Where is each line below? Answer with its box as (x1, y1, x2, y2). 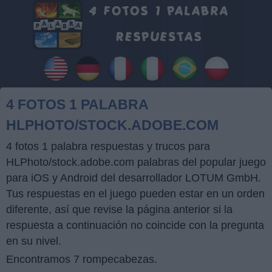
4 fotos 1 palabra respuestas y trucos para (6, 140, 210, 153)
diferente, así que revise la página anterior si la (6, 203, 233, 216)
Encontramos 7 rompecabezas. (6, 253, 157, 266)
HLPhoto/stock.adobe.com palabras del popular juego (6, 156, 266, 169)
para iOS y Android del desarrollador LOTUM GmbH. (6, 172, 261, 185)
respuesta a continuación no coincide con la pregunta (6, 219, 264, 232)
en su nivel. (6, 235, 61, 248)
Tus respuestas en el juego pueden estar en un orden (6, 188, 265, 200)
